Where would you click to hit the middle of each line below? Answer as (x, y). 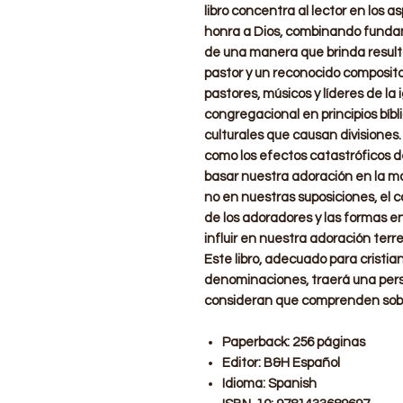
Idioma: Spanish (269, 383)
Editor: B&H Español (281, 363)
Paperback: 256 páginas (294, 342)
